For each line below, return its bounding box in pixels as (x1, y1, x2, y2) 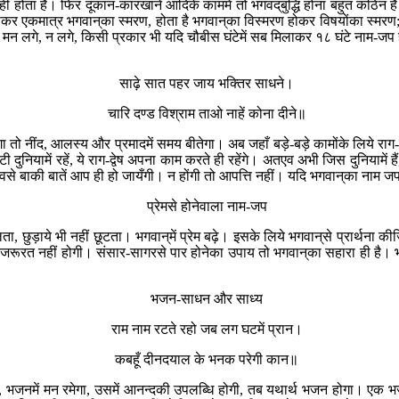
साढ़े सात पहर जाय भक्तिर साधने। (119, 75, 294, 91)
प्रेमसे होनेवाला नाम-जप (146, 198, 267, 214)
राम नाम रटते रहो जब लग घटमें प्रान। (110, 321, 303, 337)
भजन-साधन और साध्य (151, 290, 263, 306)
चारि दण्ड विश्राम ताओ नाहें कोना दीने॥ (107, 105, 306, 121)
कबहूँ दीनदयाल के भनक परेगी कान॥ (115, 351, 298, 367)
